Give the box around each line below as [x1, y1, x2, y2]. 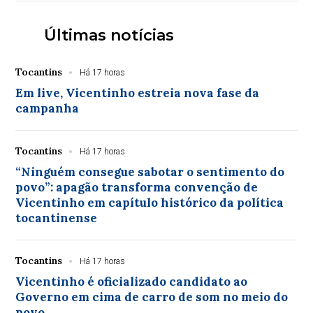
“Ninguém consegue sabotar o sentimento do [15, 163, 285, 180]
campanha [15, 100, 80, 116]
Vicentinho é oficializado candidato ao [15, 273, 248, 289]
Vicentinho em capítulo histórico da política [15, 194, 284, 210]
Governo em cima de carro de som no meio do [15, 289, 289, 305]
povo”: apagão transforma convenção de [15, 179, 259, 195]
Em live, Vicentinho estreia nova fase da [15, 85, 260, 101]
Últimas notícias [43, 25, 174, 45]
